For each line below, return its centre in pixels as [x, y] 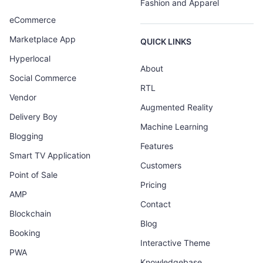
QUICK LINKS [166, 41]
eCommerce [33, 20]
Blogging [26, 136]
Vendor [23, 97]
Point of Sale [33, 175]
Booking [25, 233]
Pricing [154, 185]
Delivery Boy [33, 117]
